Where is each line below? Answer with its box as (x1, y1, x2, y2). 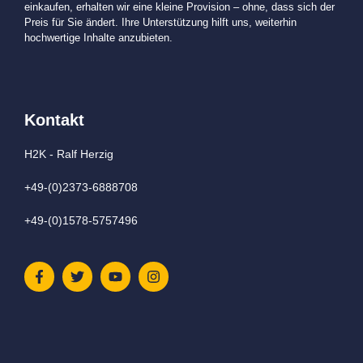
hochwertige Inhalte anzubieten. (24, 32, 173, 45)
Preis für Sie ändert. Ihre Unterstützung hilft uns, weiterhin (24, 16, 297, 29)
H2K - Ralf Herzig (24, 147, 113, 160)
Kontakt (24, 110, 84, 129)
